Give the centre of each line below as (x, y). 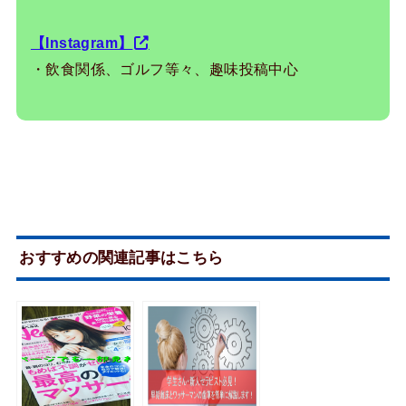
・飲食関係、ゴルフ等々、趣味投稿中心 (164, 68)
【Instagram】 (82, 42)
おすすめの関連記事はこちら (121, 258)
